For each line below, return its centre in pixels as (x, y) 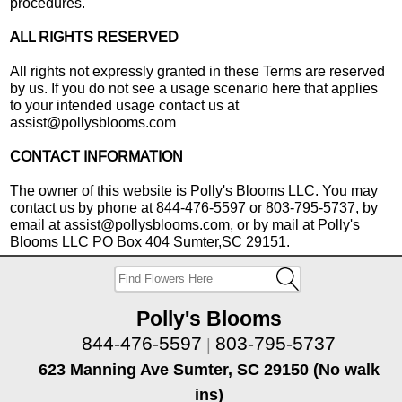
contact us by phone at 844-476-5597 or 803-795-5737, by (194, 207)
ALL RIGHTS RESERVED (95, 37)
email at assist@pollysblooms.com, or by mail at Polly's (185, 224)
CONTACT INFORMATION (97, 156)
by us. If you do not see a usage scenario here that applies (194, 88)
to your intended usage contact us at (125, 105)
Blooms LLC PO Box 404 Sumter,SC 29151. (150, 241)
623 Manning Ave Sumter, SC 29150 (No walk (209, 370)
